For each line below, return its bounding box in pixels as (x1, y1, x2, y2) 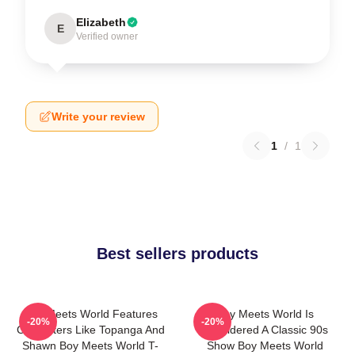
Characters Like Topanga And (16, 323, 165, 336)
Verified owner (76, 30, 138, 42)
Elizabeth (76, 15, 126, 29)
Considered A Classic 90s (201, 323, 328, 336)
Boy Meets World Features (23, 307, 158, 320)
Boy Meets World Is (216, 307, 314, 320)
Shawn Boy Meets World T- (22, 338, 158, 352)
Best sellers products (97, 244, 258, 262)
